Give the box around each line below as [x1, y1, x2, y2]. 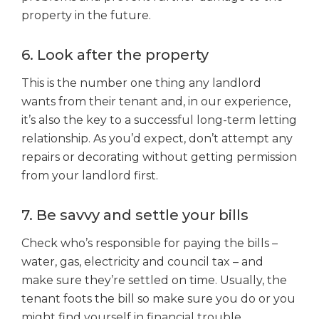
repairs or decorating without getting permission [21, 150, 297, 164]
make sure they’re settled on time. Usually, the [21, 273, 287, 288]
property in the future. [21, 9, 151, 23]
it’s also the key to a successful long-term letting [21, 113, 297, 127]
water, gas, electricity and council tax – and [21, 255, 263, 269]
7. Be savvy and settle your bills [21, 206, 249, 224]
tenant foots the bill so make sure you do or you [21, 292, 296, 306]
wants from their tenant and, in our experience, [21, 95, 291, 109]
